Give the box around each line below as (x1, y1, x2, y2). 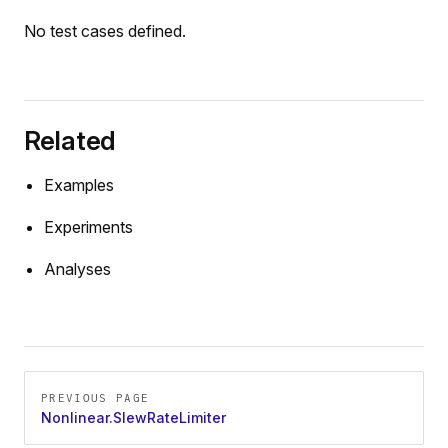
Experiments (44, 217, 133, 238)
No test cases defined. (24, 21, 186, 42)
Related (24, 125, 117, 157)
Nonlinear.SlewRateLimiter (41, 409, 226, 427)
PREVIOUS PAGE (41, 392, 150, 405)
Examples (44, 175, 114, 196)
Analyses (44, 259, 111, 280)
